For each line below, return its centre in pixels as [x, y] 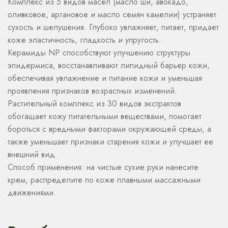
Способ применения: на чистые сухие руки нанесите [103, 167]
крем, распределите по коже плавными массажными [104, 180]
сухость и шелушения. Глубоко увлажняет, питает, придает [113, 27]
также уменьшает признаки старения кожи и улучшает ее [110, 142]
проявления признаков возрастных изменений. [92, 91]
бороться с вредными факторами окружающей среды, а [109, 129]
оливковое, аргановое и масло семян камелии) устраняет [112, 15]
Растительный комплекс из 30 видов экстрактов [94, 104]
